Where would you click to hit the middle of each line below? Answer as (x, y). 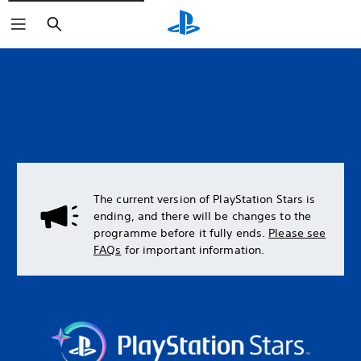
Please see (297, 233)
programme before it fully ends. (181, 233)
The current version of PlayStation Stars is (205, 199)
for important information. (193, 250)
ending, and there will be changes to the (203, 216)
